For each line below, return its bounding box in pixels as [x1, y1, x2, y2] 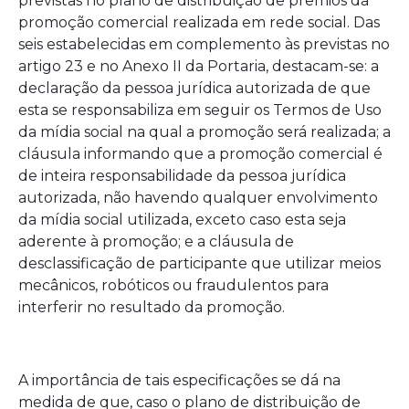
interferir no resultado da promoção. [18, 299, 285, 316]
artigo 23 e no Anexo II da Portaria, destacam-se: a [18, 58, 379, 75]
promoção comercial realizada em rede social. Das [18, 14, 380, 31]
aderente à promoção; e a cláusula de [18, 233, 294, 250]
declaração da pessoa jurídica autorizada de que [18, 79, 371, 97]
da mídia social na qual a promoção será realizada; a [18, 123, 391, 141]
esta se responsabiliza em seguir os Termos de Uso [18, 101, 382, 119]
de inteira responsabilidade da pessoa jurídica [18, 167, 346, 184]
